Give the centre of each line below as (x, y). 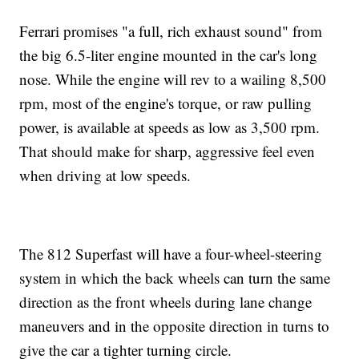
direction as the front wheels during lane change (166, 302)
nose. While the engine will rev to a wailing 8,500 (173, 79)
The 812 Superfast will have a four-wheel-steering (171, 254)
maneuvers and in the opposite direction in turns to (175, 326)
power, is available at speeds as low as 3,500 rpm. (170, 127)
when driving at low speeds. (105, 175)
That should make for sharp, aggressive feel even (167, 151)
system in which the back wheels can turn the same (175, 278)
